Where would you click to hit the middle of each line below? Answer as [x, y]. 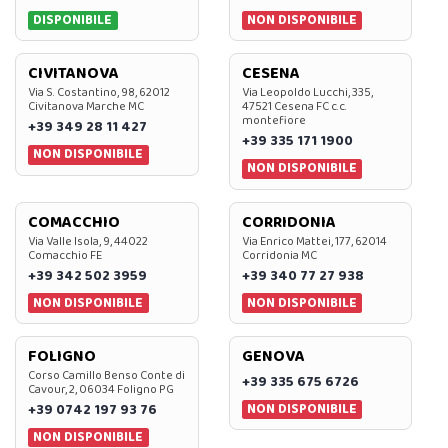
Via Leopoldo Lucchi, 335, [307, 93]
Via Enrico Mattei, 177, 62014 [314, 241]
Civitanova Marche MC [86, 107]
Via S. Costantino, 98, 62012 [99, 93]
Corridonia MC [279, 255]
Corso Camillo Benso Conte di [106, 376]
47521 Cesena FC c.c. [294, 107]
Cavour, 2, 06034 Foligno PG [101, 390]
